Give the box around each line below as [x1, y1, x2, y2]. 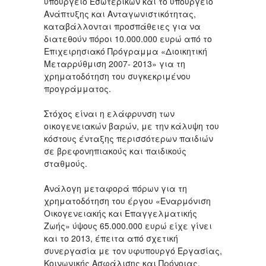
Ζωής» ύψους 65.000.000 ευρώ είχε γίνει [44, 220, 212, 232]
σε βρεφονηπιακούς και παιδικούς [44, 145, 186, 157]
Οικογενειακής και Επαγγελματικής [44, 207, 197, 219]
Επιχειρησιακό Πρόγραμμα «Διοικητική [44, 45, 207, 57]
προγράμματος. [44, 83, 111, 94]
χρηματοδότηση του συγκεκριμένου [44, 70, 191, 82]
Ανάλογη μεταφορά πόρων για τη [44, 182, 187, 194]
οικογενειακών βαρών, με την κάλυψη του [44, 120, 219, 132]
